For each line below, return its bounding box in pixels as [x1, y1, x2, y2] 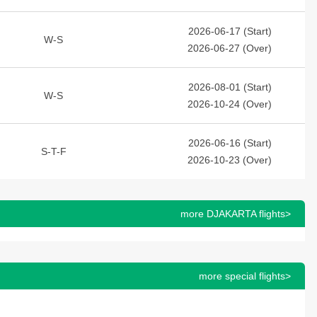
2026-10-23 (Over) [188, 154, 272, 166]
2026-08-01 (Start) [188, 81, 272, 93]
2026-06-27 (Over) [188, 42, 272, 54]
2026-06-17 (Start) [188, 25, 272, 37]
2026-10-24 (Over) [188, 98, 272, 110]
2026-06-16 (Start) [188, 137, 272, 149]
